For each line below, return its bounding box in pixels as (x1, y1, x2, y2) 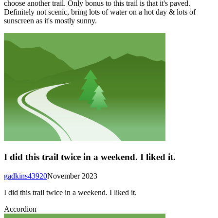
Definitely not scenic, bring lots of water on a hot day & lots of (4, 7, 196, 16)
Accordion (4, 205, 36, 214)
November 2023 (47, 172, 97, 181)
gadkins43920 (4, 172, 47, 181)
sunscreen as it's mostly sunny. (4, 16, 97, 25)
